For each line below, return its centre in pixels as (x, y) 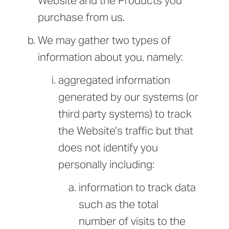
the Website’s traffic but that (126, 131)
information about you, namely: (110, 57)
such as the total (119, 204)
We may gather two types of (104, 40)
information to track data (137, 188)
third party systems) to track (125, 114)
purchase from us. (81, 17)
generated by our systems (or (128, 97)
